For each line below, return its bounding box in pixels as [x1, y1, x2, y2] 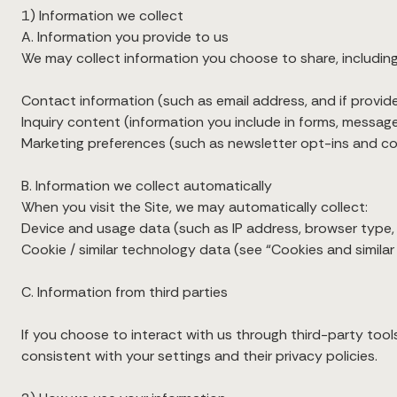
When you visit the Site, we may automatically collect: [21, 198, 368, 216]
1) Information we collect [21, 6, 183, 25]
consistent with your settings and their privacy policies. [21, 346, 378, 365]
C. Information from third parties [21, 283, 228, 301]
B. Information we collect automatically [21, 176, 272, 195]
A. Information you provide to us [21, 27, 229, 46]
